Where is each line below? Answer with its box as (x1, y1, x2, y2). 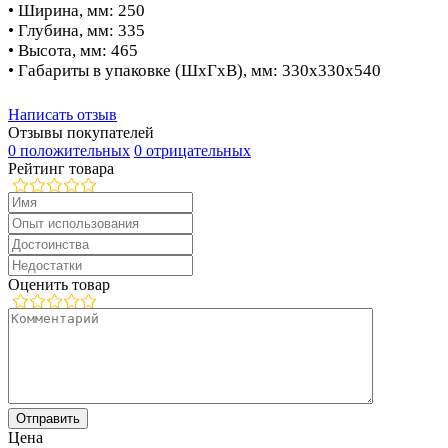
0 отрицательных (134, 141, 251, 159)
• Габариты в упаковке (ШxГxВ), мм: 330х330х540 (8, 60, 381, 80)
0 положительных (8, 141, 130, 159)
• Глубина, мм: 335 (8, 20, 145, 40)
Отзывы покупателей (8, 123, 154, 141)
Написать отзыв (8, 105, 117, 123)
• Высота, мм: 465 (8, 40, 138, 60)
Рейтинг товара (8, 159, 114, 177)
